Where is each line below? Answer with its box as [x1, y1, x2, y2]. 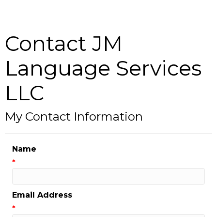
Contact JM [5, 83, 123, 109]
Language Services [5, 108, 201, 134]
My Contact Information [5, 162, 143, 176]
